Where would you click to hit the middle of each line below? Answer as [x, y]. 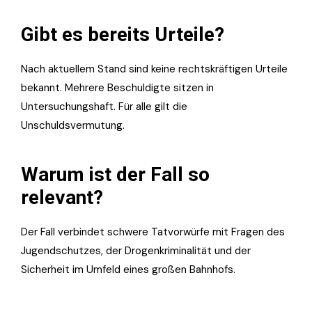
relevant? [62, 197]
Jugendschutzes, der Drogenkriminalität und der [136, 250]
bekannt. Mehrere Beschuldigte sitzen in [117, 87]
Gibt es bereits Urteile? [123, 34]
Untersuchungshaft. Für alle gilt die [104, 106]
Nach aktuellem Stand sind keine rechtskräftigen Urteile [154, 69]
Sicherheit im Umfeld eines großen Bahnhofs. [128, 269]
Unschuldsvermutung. [73, 125]
